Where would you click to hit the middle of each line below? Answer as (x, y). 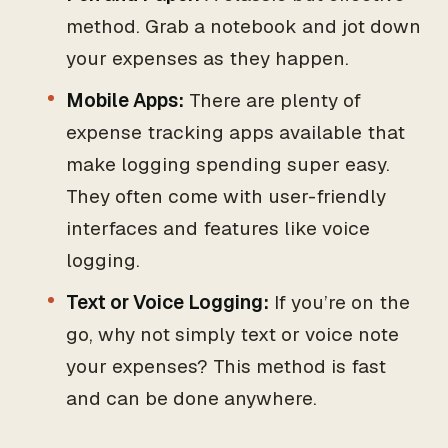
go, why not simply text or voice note (232, 334)
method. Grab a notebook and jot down (243, 26)
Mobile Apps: (125, 100)
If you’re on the (339, 302)
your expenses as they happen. (207, 58)
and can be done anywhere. (191, 398)
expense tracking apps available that (235, 132)
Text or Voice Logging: (167, 302)
